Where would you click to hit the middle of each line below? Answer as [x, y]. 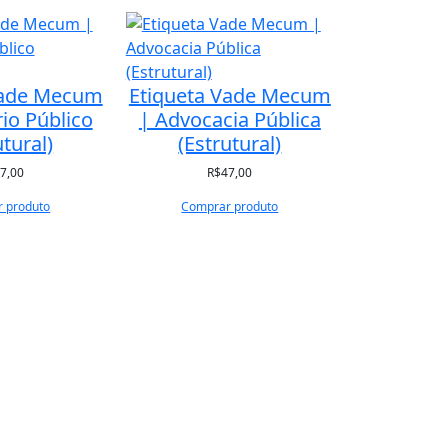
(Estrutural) [230, 143]
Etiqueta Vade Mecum [229, 95]
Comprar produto [230, 206]
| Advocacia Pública [229, 119]
